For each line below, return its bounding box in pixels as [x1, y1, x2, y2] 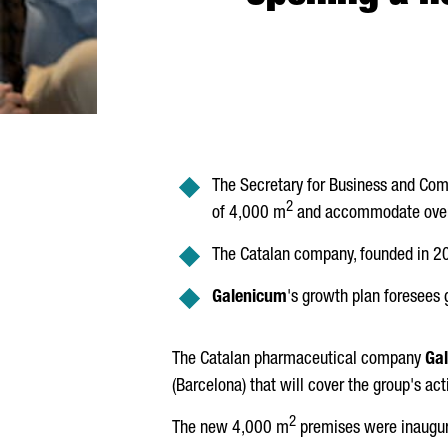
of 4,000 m [212, 205, 286, 223]
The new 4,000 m [172, 420, 289, 438]
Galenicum [212, 289, 287, 307]
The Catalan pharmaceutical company [172, 351, 425, 369]
